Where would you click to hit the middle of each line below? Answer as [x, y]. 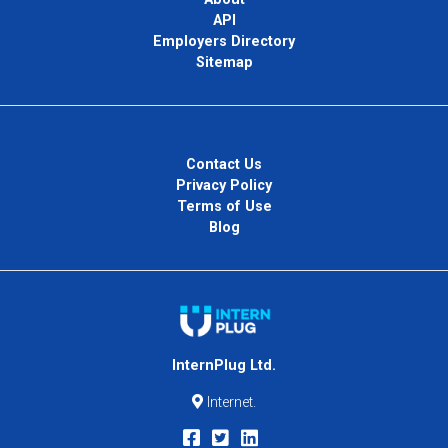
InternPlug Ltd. [224, 366]
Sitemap [224, 63]
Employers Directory [224, 42]
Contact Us [224, 165]
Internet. [229, 403]
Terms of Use [224, 207]
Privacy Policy [224, 186]
